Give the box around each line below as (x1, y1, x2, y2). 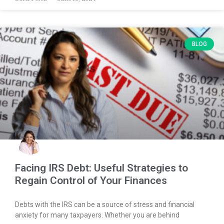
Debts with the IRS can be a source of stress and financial (15, 200, 194, 208)
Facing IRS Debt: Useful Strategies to (15, 161, 188, 174)
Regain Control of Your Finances (15, 174, 167, 186)
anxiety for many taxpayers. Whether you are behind (15, 210, 179, 219)
